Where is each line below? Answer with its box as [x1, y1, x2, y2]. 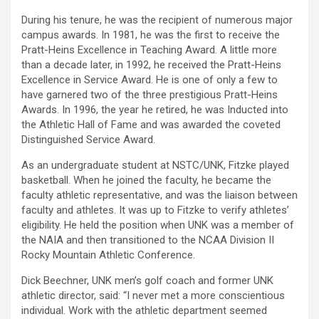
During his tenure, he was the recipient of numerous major [21, 14, 293, 27]
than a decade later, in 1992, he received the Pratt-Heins [21, 58, 281, 72]
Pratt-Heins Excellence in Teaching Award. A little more [21, 43, 277, 57]
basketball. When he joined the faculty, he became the [21, 174, 271, 187]
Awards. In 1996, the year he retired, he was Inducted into [21, 103, 288, 117]
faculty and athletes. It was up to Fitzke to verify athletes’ [21, 204, 289, 217]
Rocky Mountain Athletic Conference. [21, 249, 195, 262]
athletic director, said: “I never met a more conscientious [21, 289, 285, 303]
